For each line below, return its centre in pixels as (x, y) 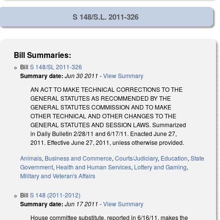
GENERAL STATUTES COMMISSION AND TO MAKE (101, 107)
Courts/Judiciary (136, 158)
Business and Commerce (78, 158)
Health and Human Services (94, 167)
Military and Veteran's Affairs (58, 176)
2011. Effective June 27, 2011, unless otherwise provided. (107, 142)
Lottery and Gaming (160, 167)
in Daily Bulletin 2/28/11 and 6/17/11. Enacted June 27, (104, 133)
